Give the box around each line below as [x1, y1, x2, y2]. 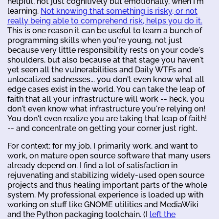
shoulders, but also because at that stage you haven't [7, 55, 204, 65]
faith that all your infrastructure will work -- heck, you [7, 94, 204, 104]
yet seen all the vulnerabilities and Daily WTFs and [7, 65, 192, 75]
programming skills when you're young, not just [7, 36, 182, 45]
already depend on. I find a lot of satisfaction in [7, 161, 177, 171]
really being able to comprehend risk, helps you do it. [7, 16, 202, 26]
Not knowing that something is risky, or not [41, 6, 197, 16]
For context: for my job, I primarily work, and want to [7, 141, 198, 151]
